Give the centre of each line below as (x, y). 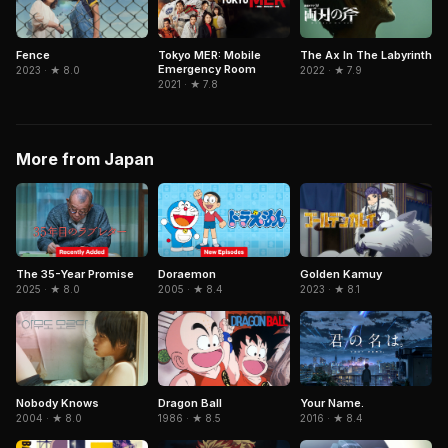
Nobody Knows (57, 402)
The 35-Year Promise (75, 274)
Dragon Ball (190, 402)
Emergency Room (207, 69)
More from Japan (85, 159)
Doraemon (187, 274)
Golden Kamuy (341, 274)
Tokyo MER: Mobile (209, 55)
